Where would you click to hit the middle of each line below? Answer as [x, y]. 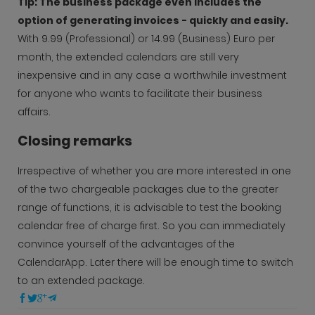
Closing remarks [75, 141]
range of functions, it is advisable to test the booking [149, 207]
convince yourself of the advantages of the [126, 244]
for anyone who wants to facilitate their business [140, 94]
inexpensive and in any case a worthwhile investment [152, 76]
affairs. [34, 112]
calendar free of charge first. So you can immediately [152, 225]
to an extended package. [81, 280]
